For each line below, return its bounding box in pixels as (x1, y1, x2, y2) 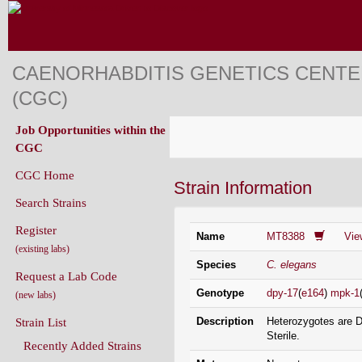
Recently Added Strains (23, 339, 141, 352)
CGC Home (15, 169, 74, 182)
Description (196, 315, 254, 327)
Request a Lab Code (15, 270, 117, 283)
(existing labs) (15, 243, 69, 255)
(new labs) (15, 289, 56, 301)
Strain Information (174, 178, 312, 198)
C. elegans (267, 259, 317, 271)
